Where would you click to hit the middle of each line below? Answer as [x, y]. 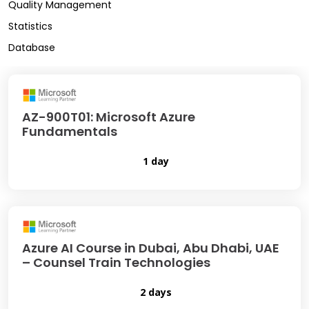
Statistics [30, 27]
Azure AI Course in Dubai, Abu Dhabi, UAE [151, 248]
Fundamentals [70, 131]
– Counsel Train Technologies [116, 263]
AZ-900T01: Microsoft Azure [109, 117]
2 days [154, 292]
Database [32, 48]
